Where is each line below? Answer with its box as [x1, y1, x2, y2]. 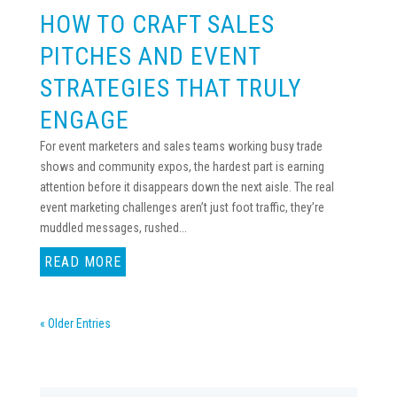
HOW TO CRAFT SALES [39, 9, 275, 39]
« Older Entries [39, 315, 111, 331]
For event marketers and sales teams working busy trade [39, 138, 323, 153]
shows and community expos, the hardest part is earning [39, 159, 324, 174]
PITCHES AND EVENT [39, 41, 261, 71]
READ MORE [43, 253, 121, 270]
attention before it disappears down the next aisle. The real [39, 179, 334, 194]
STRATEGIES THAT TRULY [39, 73, 302, 103]
